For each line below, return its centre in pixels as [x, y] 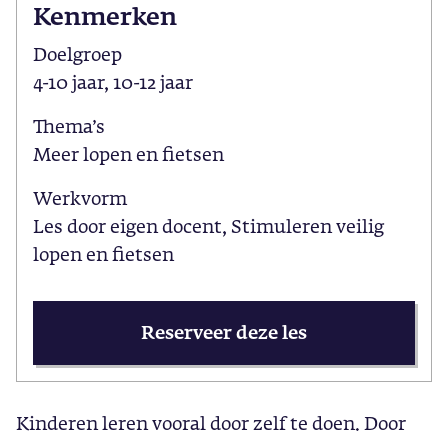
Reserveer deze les [224, 332]
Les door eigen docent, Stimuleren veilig [208, 226]
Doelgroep [77, 54]
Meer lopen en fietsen [128, 154]
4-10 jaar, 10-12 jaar [113, 82]
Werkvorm [80, 198]
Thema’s [69, 126]
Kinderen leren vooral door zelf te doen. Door [211, 423]
